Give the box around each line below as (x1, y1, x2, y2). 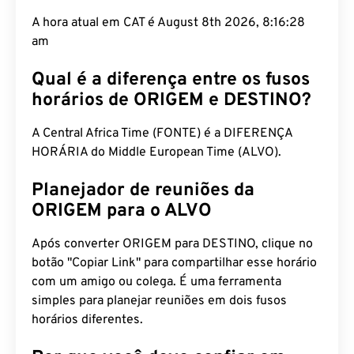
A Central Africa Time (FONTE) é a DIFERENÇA (32, 126, 292, 141)
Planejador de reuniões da (32, 179, 254, 202)
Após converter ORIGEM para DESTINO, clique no (32, 236, 313, 252)
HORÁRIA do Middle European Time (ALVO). (32, 145, 281, 160)
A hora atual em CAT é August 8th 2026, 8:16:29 (32, 15, 305, 31)
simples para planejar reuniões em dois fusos (32, 293, 287, 309)
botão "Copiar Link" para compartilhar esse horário (32, 255, 317, 271)
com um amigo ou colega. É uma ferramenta (32, 274, 281, 290)
